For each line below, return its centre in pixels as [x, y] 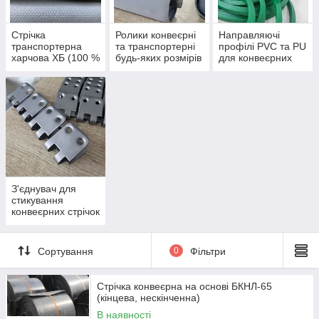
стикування [37, 200]
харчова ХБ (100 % [56, 58]
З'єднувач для [44, 189]
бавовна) [32, 69]
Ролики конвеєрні [155, 35]
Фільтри [208, 251]
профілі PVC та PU [263, 47]
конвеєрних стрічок [56, 212]
